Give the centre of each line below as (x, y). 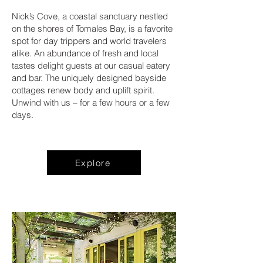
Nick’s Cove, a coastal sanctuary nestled (90, 16)
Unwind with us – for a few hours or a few (91, 102)
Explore (93, 163)
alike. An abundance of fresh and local (85, 53)
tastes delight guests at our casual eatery (91, 65)
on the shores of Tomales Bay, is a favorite (92, 28)
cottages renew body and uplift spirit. (83, 90)
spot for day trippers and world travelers (89, 41)
